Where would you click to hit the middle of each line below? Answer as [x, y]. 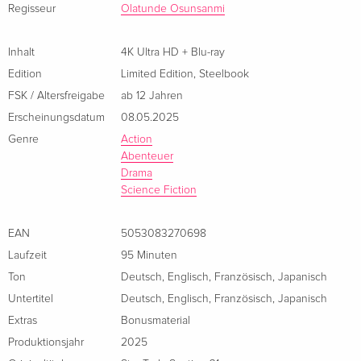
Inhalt [21, 52]
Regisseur [32, 8]
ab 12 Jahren [152, 95]
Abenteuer [147, 156]
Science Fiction [159, 190]
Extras [23, 320]
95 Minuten [149, 255]
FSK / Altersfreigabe [56, 95]
